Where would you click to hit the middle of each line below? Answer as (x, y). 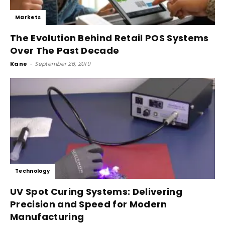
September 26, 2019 (63, 64)
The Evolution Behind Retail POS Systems (109, 38)
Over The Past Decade (65, 50)
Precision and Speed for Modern (89, 204)
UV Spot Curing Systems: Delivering (96, 192)
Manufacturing (47, 217)
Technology (33, 171)
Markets (28, 17)
